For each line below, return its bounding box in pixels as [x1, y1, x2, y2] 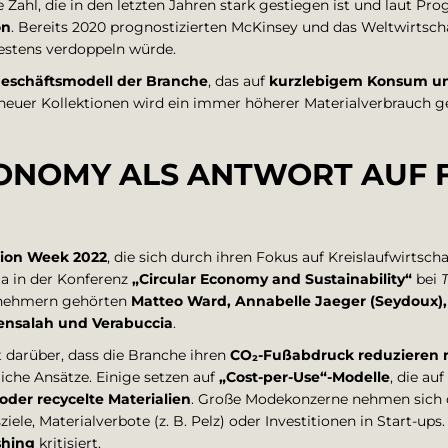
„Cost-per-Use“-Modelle [219, 368, 390, 386]
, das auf [208, 72, 269, 90]
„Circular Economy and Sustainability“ [132, 270, 412, 288]
